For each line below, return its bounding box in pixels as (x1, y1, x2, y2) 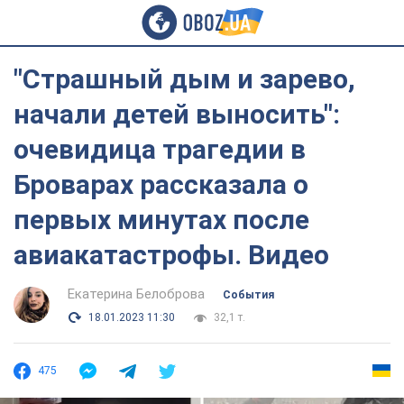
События (223, 289, 274, 301)
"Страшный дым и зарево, (14, 63, 355, 95)
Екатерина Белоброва (68, 286, 205, 302)
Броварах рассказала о (14, 169, 308, 200)
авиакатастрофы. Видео (14, 239, 329, 271)
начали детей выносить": (14, 98, 340, 130)
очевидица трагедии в (14, 133, 306, 165)
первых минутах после (14, 204, 309, 235)
